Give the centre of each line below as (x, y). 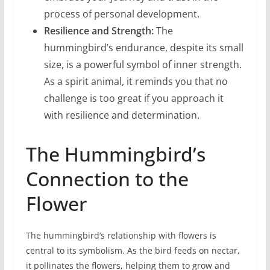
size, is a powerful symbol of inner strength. (143, 64)
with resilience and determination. (121, 115)
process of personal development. (121, 14)
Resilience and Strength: (99, 30)
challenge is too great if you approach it (133, 98)
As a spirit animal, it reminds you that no (136, 81)
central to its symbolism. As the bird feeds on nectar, (133, 250)
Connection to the (107, 178)
